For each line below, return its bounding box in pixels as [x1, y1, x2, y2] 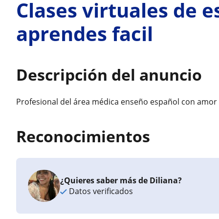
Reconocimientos [16, 126, 151, 147]
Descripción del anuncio [16, 64, 202, 85]
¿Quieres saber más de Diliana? [60, 175, 182, 186]
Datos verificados [67, 186, 133, 197]
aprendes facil [16, 20, 153, 47]
